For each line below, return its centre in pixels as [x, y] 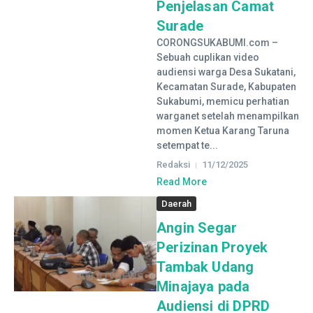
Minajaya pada [203, 286]
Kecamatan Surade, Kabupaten [226, 87]
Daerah [176, 204]
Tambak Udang [205, 267]
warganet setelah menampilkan [228, 116]
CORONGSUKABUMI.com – [217, 43]
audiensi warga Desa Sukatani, [226, 72]
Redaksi [173, 165]
